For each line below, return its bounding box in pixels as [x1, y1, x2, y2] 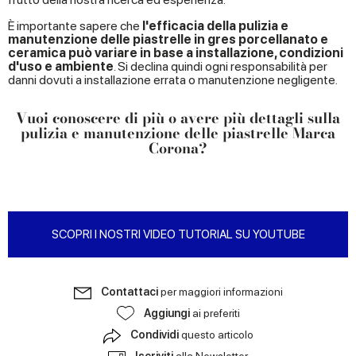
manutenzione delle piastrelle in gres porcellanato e [8, 31, 328, 47]
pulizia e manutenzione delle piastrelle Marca [21, 122, 335, 144]
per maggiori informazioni [160, 284, 283, 298]
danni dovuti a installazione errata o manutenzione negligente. [8, 72, 338, 87]
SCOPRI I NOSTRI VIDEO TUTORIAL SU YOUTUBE [51, 226, 305, 242]
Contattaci [100, 284, 161, 298]
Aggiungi [143, 306, 192, 319]
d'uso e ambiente [8, 58, 114, 74]
